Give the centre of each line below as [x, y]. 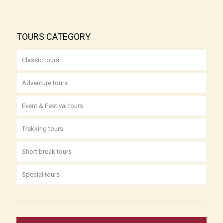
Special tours [41, 174]
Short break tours [47, 151]
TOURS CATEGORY [54, 36]
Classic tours [41, 60]
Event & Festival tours [53, 106]
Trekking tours [43, 128]
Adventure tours [45, 83]
